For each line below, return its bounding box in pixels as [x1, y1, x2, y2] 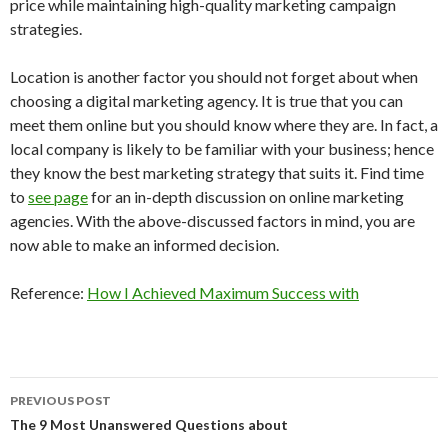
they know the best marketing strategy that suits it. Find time [10, 163, 424, 183]
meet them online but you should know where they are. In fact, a [10, 115, 438, 135]
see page [28, 187, 88, 207]
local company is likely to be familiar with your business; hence [10, 139, 434, 159]
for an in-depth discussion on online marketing [88, 187, 404, 207]
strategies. [10, 19, 82, 39]
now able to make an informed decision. [10, 235, 279, 255]
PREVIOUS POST [10, 393, 111, 409]
